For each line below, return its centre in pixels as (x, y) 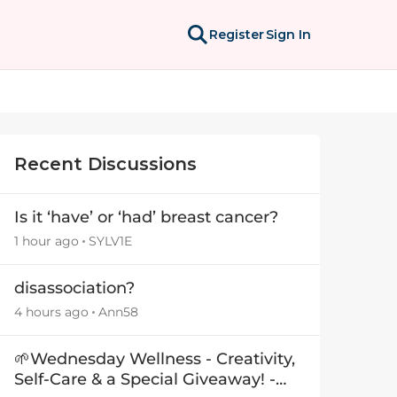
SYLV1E (110, 241)
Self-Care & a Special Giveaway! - (145, 379)
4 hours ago (51, 312)
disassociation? (74, 288)
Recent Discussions (105, 164)
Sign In (288, 35)
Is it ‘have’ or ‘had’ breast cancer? (146, 217)
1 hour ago (47, 241)
